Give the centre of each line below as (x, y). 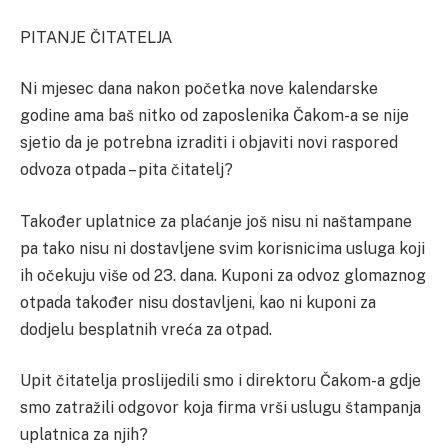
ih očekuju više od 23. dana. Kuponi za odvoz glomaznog (223, 275)
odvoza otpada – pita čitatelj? (126, 170)
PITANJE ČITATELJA (96, 37)
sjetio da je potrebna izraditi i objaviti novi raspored (209, 143)
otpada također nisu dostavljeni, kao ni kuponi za (198, 302)
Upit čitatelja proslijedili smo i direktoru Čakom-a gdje (220, 381)
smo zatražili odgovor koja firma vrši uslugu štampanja (220, 408)
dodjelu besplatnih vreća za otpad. (146, 329)
